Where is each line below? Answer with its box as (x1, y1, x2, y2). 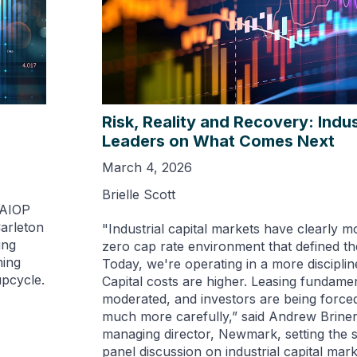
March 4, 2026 (101, 159, 192, 176)
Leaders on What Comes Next (101, 131, 335, 151)
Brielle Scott (101, 186, 175, 203)
